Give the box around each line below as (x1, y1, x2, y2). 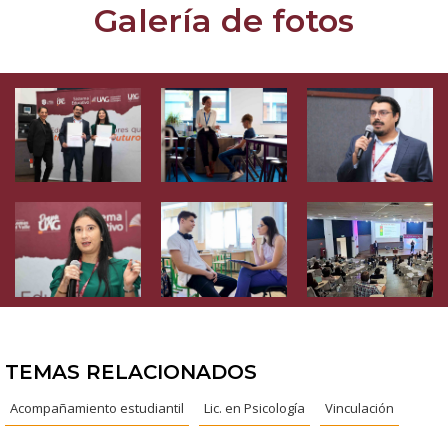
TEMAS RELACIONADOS (5, 359, 257, 384)
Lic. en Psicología (204, 398, 305, 417)
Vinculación (325, 398, 394, 417)
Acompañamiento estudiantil (10, 398, 184, 417)
